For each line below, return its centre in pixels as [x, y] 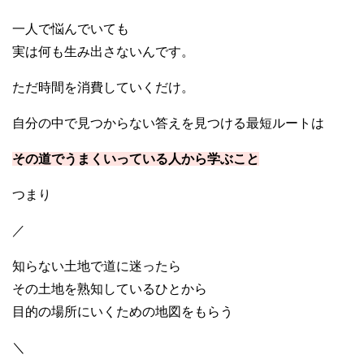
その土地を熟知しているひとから [110, 289]
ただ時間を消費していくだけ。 [103, 88]
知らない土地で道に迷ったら [97, 266]
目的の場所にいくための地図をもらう [123, 312]
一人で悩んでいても [71, 29]
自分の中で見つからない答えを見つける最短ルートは [168, 123]
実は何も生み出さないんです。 [103, 52]
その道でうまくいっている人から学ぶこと [136, 159]
